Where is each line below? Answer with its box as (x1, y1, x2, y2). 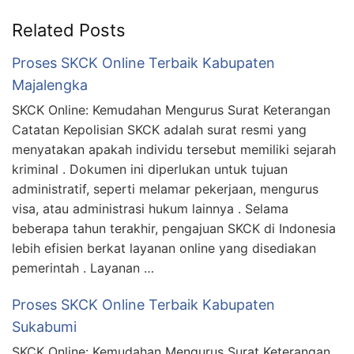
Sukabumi (12, 318, 77, 335)
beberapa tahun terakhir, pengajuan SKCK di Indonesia (12, 220, 336, 236)
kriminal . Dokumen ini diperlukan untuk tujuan (12, 160, 288, 177)
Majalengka (12, 76, 88, 93)
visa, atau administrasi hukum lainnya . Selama (12, 200, 288, 217)
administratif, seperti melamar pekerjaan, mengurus (12, 180, 318, 197)
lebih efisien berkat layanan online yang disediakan (12, 239, 316, 256)
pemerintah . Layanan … (12, 259, 154, 276)
